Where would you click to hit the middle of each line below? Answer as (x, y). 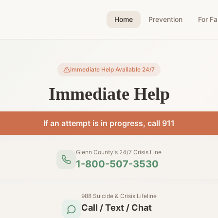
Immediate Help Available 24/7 (112, 69)
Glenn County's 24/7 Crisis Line (119, 152)
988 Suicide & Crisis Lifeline (119, 196)
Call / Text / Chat (116, 208)
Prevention (165, 19)
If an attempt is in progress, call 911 (109, 123)
